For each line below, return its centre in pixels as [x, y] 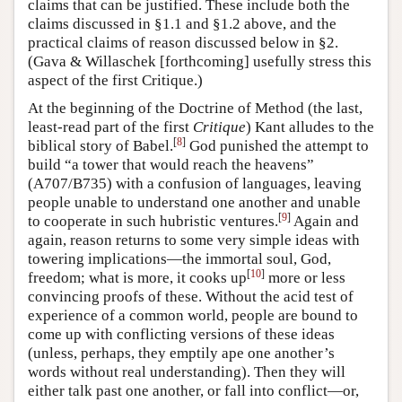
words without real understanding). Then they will [187, 371]
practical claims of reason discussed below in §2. [183, 42]
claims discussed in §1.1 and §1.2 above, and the [182, 23]
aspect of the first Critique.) [115, 80]
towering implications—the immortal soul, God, [179, 258]
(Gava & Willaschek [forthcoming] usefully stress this [200, 61]
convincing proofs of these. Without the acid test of [191, 296]
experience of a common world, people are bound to [193, 315]
